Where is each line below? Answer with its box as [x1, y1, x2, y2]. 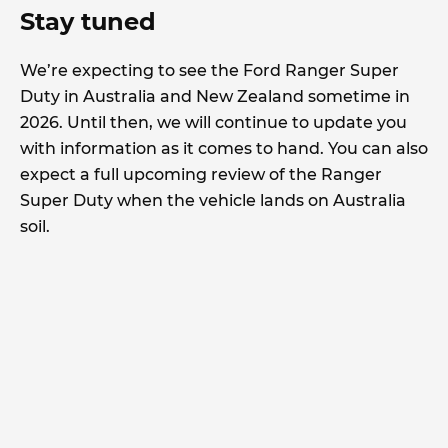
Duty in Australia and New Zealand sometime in [20, 86, 410, 106]
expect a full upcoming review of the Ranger [20, 164, 382, 184]
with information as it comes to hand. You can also [20, 138, 428, 158]
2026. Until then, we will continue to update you [20, 112, 407, 132]
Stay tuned [20, 6, 163, 36]
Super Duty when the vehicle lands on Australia [20, 190, 406, 210]
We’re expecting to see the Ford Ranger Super [20, 60, 399, 80]
